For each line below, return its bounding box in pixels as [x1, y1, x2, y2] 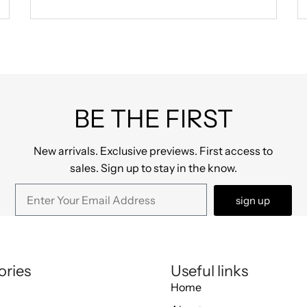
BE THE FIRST [73, 103, 233, 134]
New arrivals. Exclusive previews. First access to [34, 144, 273, 158]
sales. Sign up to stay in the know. [69, 161, 237, 175]
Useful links [171, 262, 248, 281]
